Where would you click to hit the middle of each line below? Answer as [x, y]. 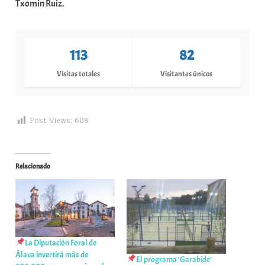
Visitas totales [79, 74]
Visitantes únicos [187, 74]
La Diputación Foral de [61, 243]
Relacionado [33, 167]
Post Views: [51, 121]
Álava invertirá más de [52, 254]
